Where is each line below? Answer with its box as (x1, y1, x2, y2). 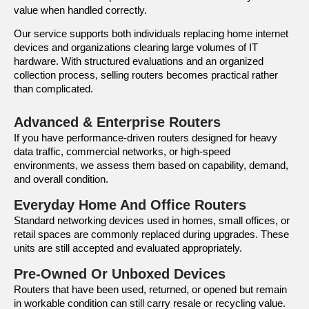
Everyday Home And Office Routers (14, 197, 246, 213)
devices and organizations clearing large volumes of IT (14, 41, 258, 54)
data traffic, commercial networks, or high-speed (14, 145, 230, 157)
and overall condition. (14, 172, 108, 185)
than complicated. (14, 83, 93, 95)
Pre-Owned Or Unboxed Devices (14, 266, 226, 282)
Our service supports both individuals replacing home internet (14, 28, 288, 40)
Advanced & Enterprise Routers (14, 114, 221, 130)
